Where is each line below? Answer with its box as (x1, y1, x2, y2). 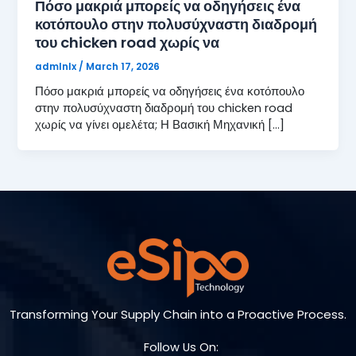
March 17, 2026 (86, 60, 161, 73)
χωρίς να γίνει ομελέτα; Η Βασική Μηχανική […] (35, 116, 285, 133)
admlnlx (35, 60, 79, 73)
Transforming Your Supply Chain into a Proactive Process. (10, 306, 346, 323)
